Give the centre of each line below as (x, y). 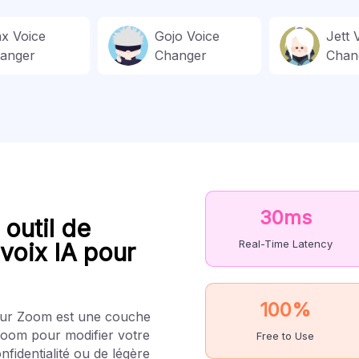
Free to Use (285, 335)
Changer (181, 55)
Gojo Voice (187, 36)
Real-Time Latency (285, 243)
